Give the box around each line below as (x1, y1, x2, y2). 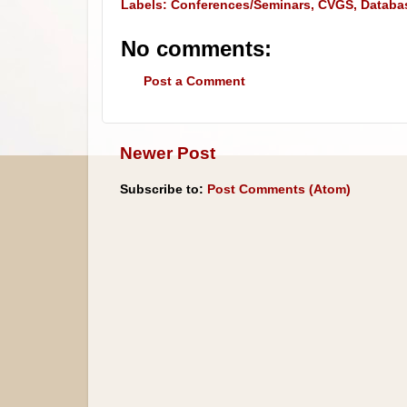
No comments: (121, 35, 272, 61)
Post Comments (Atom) (207, 183, 351, 197)
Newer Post (120, 143, 215, 163)
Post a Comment (144, 74, 245, 89)
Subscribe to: (120, 183, 207, 197)
